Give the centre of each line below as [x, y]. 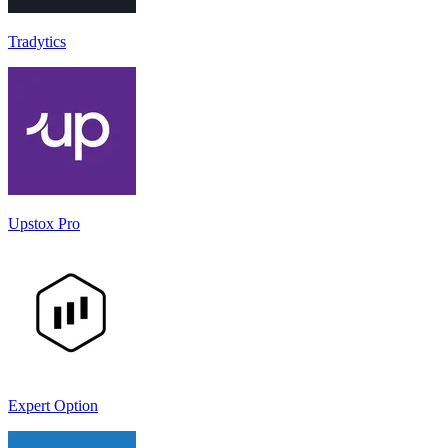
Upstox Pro [44, 223]
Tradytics [37, 41]
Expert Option [53, 405]
